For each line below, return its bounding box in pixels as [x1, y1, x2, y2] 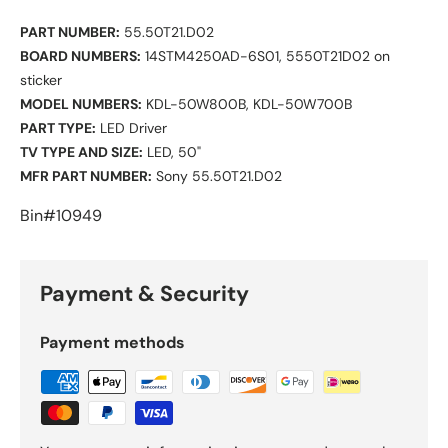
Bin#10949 [20, 205, 102, 227]
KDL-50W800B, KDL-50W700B [142, 95, 352, 114]
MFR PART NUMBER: [20, 167, 152, 186]
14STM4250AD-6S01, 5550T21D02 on [141, 47, 390, 66]
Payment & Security [40, 280, 249, 309]
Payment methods [40, 332, 185, 354]
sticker [20, 71, 62, 90]
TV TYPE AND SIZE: [20, 143, 143, 162]
